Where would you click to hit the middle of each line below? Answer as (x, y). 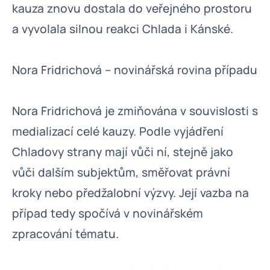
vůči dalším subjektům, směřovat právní (121, 172)
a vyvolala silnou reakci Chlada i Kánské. (123, 29)
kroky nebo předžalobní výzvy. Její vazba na (130, 193)
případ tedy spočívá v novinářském (108, 213)
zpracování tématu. (65, 234)
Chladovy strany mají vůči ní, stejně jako (123, 152)
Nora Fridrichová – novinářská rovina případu (135, 70)
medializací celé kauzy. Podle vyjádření (118, 131)
